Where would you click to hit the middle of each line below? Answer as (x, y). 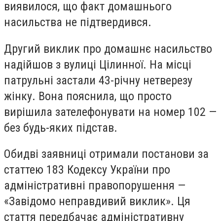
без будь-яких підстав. (61, 128)
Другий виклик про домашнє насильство (108, 49)
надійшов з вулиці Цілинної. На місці (98, 64)
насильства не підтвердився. (78, 22)
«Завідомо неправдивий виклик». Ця (97, 202)
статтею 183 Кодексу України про (87, 170)
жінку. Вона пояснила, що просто (88, 96)
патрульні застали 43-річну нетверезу (98, 80)
